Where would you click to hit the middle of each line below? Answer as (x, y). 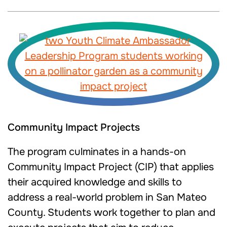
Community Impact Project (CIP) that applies (111, 167)
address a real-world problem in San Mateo (107, 197)
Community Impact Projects (74, 127)
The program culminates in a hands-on (97, 152)
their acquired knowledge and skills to (95, 182)
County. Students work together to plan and (111, 213)
